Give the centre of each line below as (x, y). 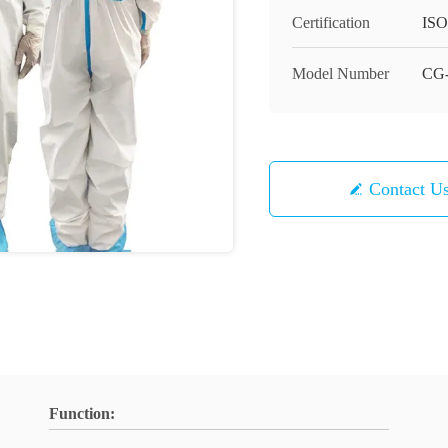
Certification (331, 22)
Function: (82, 413)
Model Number (340, 73)
